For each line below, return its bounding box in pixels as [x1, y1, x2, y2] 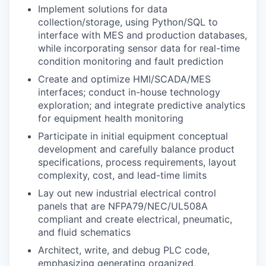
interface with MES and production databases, [38, 29, 247, 42]
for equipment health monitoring [38, 112, 183, 125]
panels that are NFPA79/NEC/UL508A [38, 200, 208, 213]
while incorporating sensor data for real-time [38, 42, 240, 55]
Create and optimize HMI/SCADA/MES [38, 73, 211, 85]
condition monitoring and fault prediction [38, 55, 223, 68]
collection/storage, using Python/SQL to [38, 16, 218, 28]
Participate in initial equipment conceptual [38, 130, 228, 142]
